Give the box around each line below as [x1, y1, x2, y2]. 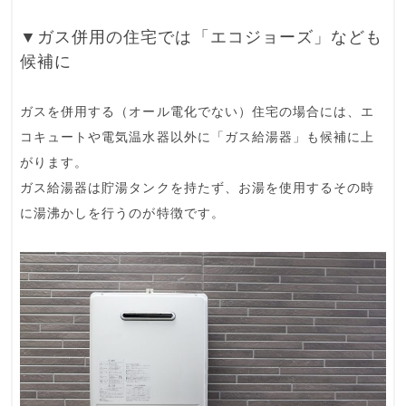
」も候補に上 [293, 130, 375, 144]
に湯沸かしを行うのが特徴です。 [20, 206, 225, 220]
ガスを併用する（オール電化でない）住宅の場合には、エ [20, 104, 375, 119]
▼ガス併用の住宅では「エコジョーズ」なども [20, 27, 383, 46]
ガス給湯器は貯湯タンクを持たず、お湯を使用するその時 [20, 180, 375, 195]
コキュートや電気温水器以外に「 [20, 130, 225, 144]
